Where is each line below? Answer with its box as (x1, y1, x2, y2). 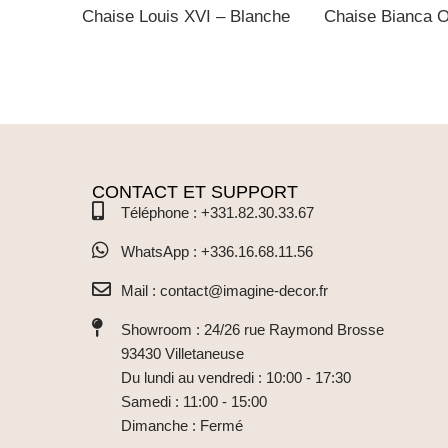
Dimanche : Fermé (120, 416, 243, 434)
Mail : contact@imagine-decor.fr (120, 281, 328, 299)
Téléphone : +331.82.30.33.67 (120, 203, 314, 221)
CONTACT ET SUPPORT (92, 181, 298, 202)
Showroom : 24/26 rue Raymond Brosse (120, 320, 384, 338)
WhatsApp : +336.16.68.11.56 (120, 242, 313, 260)
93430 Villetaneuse (120, 344, 244, 362)
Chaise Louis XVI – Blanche (82, 5, 290, 26)
